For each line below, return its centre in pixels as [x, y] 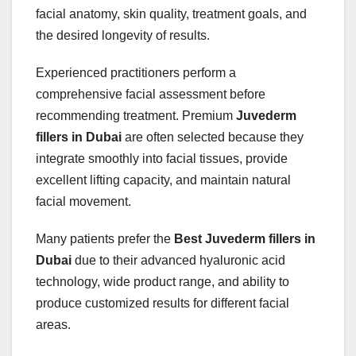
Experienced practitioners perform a [136, 72]
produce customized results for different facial [163, 303]
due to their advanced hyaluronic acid [178, 260]
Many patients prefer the [105, 238]
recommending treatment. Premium [136, 115]
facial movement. [83, 201]
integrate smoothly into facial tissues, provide [162, 158]
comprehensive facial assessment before [151, 94]
